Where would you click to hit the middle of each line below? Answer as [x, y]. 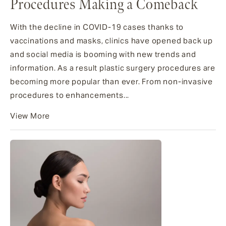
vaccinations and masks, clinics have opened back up [111, 41]
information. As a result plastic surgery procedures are [113, 68]
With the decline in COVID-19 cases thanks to [97, 27]
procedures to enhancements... [70, 95]
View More [30, 116]
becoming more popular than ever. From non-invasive [111, 82]
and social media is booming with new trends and [103, 54]
